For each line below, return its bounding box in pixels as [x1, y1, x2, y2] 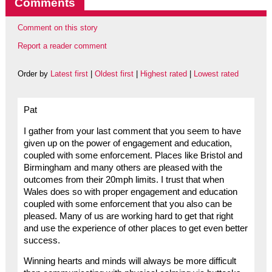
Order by [17, 69, 50, 78]
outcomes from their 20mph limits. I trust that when [23, 174, 224, 185]
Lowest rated [193, 69, 239, 78]
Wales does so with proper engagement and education [23, 186, 237, 197]
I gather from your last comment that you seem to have [23, 126, 241, 136]
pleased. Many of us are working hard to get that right [23, 211, 233, 221]
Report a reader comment [17, 41, 107, 50]
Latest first [50, 69, 88, 78]
